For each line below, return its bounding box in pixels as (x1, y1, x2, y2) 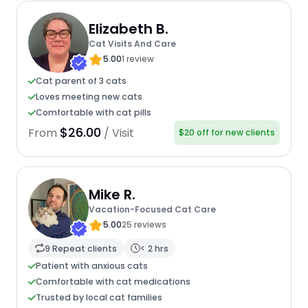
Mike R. (88, 184, 135, 204)
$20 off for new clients (179, 126, 276, 139)
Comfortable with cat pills (35, 107, 151, 119)
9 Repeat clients (44, 242, 117, 254)
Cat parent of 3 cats (35, 75, 126, 87)
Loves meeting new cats (35, 91, 142, 103)
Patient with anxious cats (35, 260, 148, 272)
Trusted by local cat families (35, 291, 162, 304)
